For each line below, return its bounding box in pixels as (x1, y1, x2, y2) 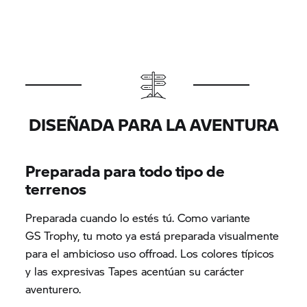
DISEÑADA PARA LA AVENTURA (28, 112, 279, 136)
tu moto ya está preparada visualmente (79, 227, 280, 243)
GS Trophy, (25, 227, 80, 243)
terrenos (25, 177, 87, 199)
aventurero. (25, 280, 82, 297)
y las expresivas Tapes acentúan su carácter (25, 262, 245, 279)
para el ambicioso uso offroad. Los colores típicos (25, 245, 275, 261)
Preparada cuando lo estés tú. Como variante (25, 209, 251, 225)
